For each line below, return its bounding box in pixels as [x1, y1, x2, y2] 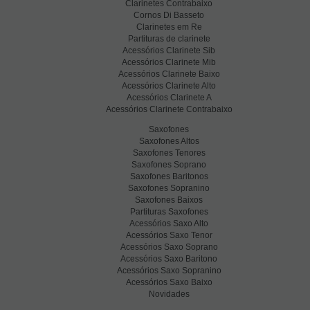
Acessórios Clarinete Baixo [118, 69, 220, 80]
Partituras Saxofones [129, 207, 208, 217]
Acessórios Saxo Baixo [125, 277, 212, 288]
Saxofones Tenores [132, 148, 206, 158]
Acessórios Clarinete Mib [122, 57, 216, 68]
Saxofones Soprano [131, 160, 206, 170]
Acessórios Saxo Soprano [120, 242, 218, 253]
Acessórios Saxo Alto [129, 219, 208, 229]
